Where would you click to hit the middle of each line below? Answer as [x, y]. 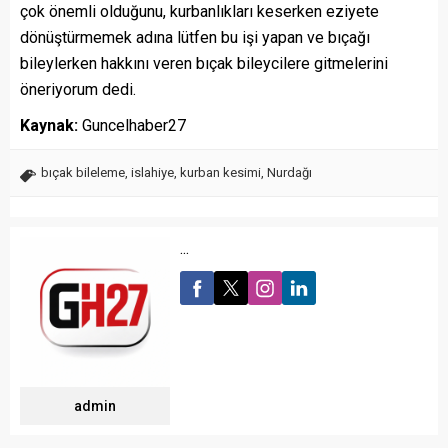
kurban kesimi [220, 173]
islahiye [152, 173]
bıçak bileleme [83, 173]
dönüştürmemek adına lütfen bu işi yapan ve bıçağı [195, 38]
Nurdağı [289, 173]
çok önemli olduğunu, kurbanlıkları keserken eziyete [199, 12]
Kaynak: [49, 126]
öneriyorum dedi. [78, 90]
